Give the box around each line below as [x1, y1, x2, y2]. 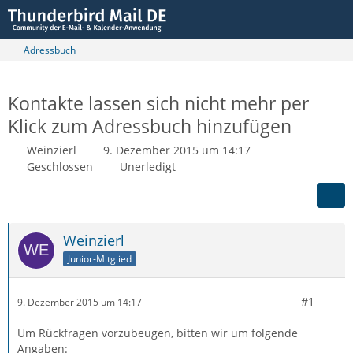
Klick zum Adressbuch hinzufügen [8, 113, 292, 139]
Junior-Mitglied [68, 251, 132, 266]
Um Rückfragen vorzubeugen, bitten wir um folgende [17, 325, 298, 340]
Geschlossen [27, 159, 93, 174]
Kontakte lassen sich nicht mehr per [8, 91, 309, 116]
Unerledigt [120, 159, 176, 174]
